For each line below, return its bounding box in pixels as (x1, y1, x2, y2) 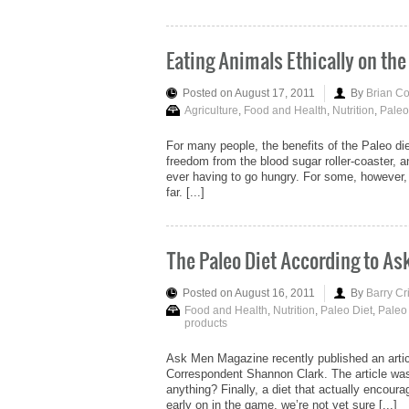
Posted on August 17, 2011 (183, 87, 315, 100)
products (184, 316, 227, 330)
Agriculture (184, 104, 238, 118)
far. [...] (166, 185, 204, 200)
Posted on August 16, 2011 (183, 286, 315, 299)
